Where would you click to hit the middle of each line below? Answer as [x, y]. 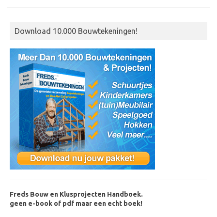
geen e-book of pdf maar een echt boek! [76, 203]
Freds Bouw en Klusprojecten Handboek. [76, 194]
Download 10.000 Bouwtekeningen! [76, 31]
